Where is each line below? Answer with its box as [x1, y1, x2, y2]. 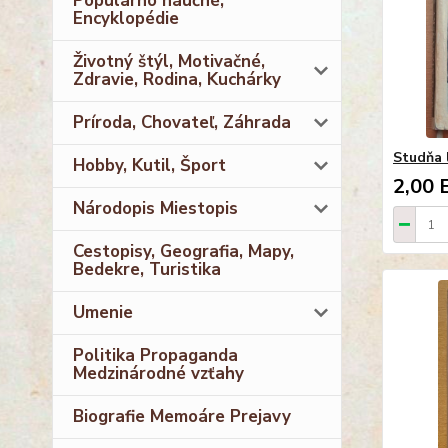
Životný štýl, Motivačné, [73, 49, 265, 73]
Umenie [73, 300, 133, 324]
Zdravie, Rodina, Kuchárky [73, 67, 281, 91]
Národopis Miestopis [73, 196, 238, 220]
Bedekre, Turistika [73, 257, 221, 281]
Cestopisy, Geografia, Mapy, [73, 239, 294, 263]
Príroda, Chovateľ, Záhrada [73, 110, 291, 134]
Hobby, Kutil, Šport [73, 153, 226, 177]
